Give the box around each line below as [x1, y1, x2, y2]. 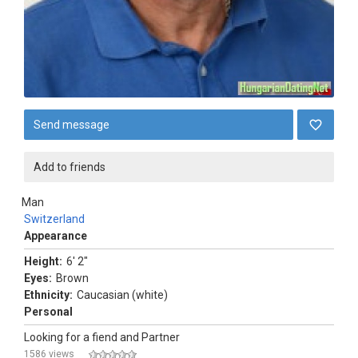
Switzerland [24, 213, 85, 225]
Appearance [24, 229, 87, 242]
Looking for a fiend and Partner [24, 331, 180, 344]
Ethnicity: [24, 288, 73, 301]
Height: [24, 255, 62, 268]
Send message [34, 118, 109, 131]
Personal [24, 305, 73, 318]
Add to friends [34, 161, 105, 173]
